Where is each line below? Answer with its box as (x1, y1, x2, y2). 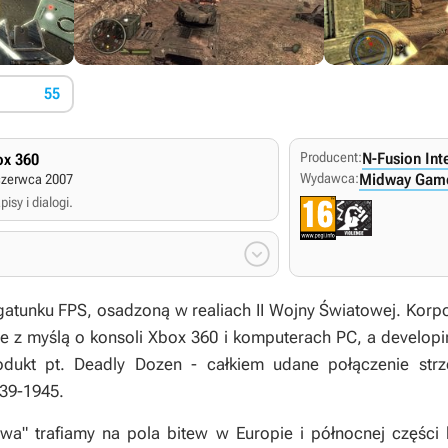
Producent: (300, 149, 362, 165)
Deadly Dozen (74, 354, 182, 374)
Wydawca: (300, 170, 359, 186)
